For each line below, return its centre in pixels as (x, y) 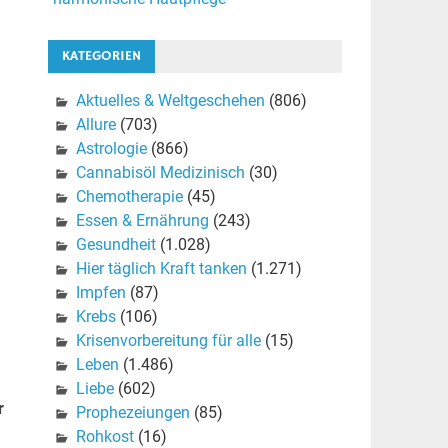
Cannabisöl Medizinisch (160, 173)
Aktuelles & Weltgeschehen (170, 101)
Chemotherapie (129, 197)
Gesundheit (115, 245)
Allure (95, 125)
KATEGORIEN (101, 56)
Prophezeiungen (132, 413)
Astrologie (111, 149)
